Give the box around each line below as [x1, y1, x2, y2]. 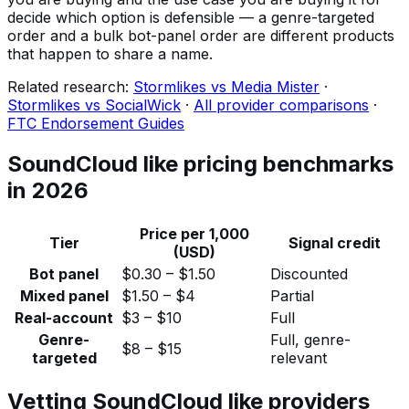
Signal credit [288, 234, 381, 253]
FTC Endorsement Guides [7, 114, 184, 133]
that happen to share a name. [7, 45, 213, 64]
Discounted [270, 265, 348, 284]
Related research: [7, 78, 129, 97]
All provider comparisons [194, 96, 369, 115]
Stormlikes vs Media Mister [133, 78, 320, 97]
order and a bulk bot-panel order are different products [7, 26, 394, 46]
